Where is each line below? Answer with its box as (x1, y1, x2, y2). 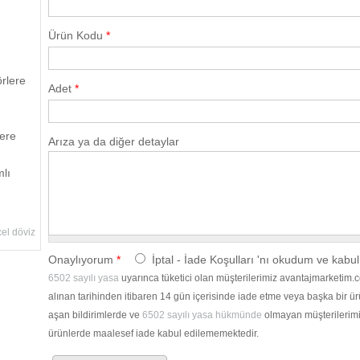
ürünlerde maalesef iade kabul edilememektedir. (48, 328, 260, 340)
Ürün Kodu (48, 29, 107, 43)
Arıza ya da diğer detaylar (48, 135, 180, 149)
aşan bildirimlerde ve (48, 309, 143, 321)
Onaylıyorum (48, 253, 117, 267)
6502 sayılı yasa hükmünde (142, 309, 265, 321)
